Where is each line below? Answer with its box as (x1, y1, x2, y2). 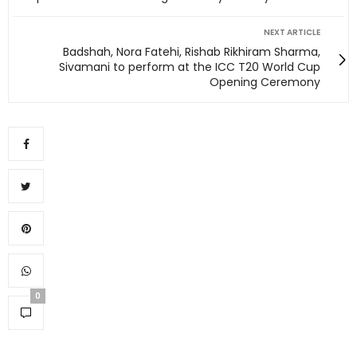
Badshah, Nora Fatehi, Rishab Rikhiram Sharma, (63, 44, 320, 61)
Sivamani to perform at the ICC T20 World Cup (59, 59, 320, 76)
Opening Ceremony (210, 74, 320, 91)
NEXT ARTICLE (264, 26, 320, 39)
